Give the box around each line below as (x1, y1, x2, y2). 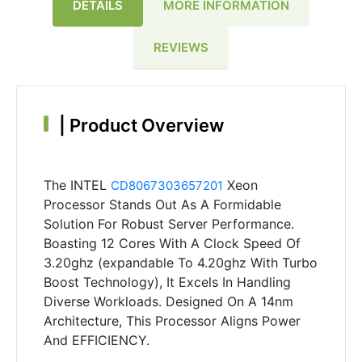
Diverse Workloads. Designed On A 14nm (43, 293, 293, 310)
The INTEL (43, 177, 111, 194)
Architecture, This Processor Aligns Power (43, 313, 301, 330)
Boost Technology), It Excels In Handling (43, 274, 291, 291)
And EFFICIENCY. (43, 332, 149, 349)
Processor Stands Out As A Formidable (43, 196, 281, 213)
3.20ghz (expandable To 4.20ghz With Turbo (43, 255, 318, 271)
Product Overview (65, 115, 224, 137)
